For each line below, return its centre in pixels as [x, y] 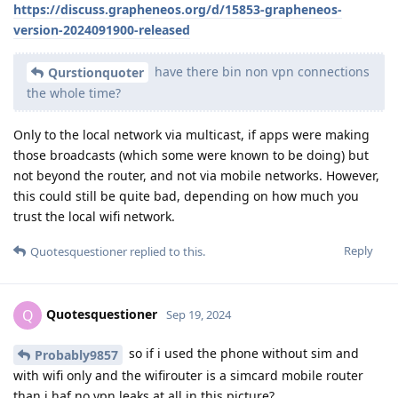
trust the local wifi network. [94, 217]
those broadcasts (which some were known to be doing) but [191, 155]
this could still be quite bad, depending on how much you [186, 196]
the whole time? [74, 93]
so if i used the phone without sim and [242, 354]
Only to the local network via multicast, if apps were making [191, 135]
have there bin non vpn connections [260, 71]
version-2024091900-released [102, 29]
